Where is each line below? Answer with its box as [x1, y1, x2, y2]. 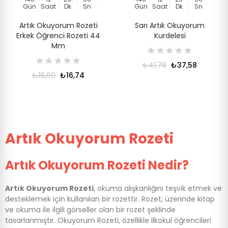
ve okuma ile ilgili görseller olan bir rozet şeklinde [5, 205, 176, 215]
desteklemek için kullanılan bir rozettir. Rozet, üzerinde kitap [5, 194, 215, 205]
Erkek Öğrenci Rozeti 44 [16, 30, 100, 41]
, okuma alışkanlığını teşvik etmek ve [94, 183, 222, 194]
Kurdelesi [154, 30, 186, 41]
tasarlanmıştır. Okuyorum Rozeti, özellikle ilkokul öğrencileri [5, 215, 211, 226]
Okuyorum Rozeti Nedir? [38, 157, 189, 174]
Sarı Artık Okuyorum [135, 20, 205, 31]
